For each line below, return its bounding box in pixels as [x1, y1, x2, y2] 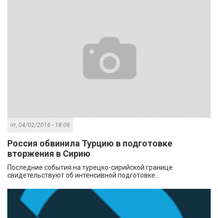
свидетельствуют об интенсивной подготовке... [7, 171, 160, 179]
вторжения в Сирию [7, 148, 91, 159]
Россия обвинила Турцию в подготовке [7, 138, 172, 148]
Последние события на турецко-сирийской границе [7, 163, 173, 171]
